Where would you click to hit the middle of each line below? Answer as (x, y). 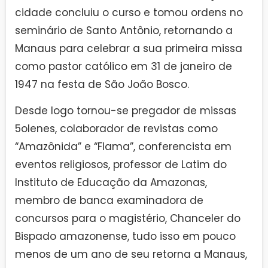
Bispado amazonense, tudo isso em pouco (125, 237)
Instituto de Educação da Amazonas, (111, 183)
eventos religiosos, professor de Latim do (121, 165)
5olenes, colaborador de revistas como (116, 129)
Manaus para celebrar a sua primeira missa (129, 48)
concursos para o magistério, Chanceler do (128, 219)
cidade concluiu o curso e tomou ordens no (129, 12)
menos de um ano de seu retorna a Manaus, (131, 255)
